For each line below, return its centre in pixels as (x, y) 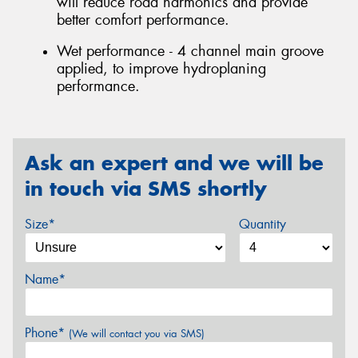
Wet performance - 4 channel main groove (190, 52)
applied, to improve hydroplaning (161, 69)
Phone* (47, 332)
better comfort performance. (143, 20)
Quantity (262, 224)
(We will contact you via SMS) (137, 333)
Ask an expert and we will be (174, 163)
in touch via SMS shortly (146, 189)
